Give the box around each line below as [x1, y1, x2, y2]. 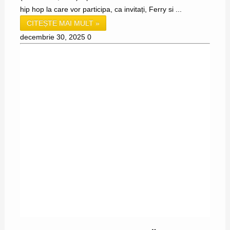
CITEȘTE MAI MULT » [26, 19, 100, 28]
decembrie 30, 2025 [20, 33, 85, 42]
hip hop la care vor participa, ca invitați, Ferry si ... [20, 5, 182, 14]
